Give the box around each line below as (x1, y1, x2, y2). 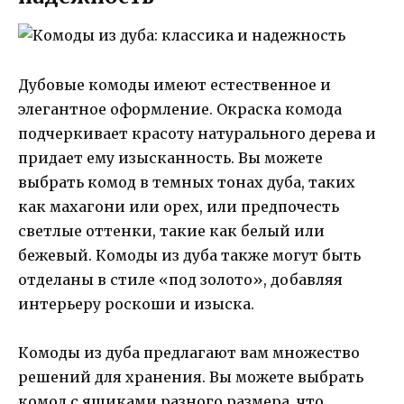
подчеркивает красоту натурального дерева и (18, 124, 376, 142)
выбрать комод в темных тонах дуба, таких (18, 172, 355, 191)
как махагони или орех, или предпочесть (18, 197, 339, 216)
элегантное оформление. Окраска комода (18, 99, 342, 118)
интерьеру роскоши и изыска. (18, 294, 254, 313)
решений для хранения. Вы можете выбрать (18, 367, 363, 386)
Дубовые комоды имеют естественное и (18, 75, 331, 94)
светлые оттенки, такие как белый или (18, 221, 325, 240)
